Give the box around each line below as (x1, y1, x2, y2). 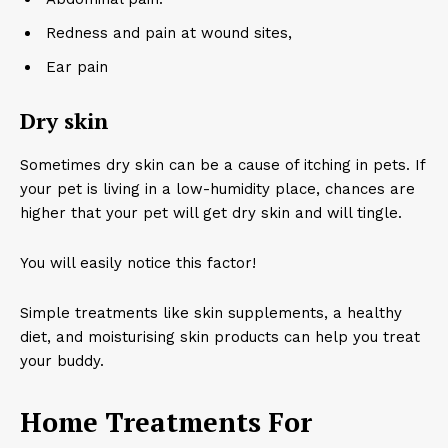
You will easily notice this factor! (20, 254, 261, 272)
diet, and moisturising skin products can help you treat (20, 328, 420, 346)
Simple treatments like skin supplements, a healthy (20, 304, 402, 322)
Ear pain (41, 58, 113, 76)
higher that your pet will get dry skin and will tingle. (20, 204, 402, 222)
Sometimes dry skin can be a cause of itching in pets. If (20, 156, 425, 174)
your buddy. (20, 352, 109, 370)
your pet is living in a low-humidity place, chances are (20, 180, 415, 198)
